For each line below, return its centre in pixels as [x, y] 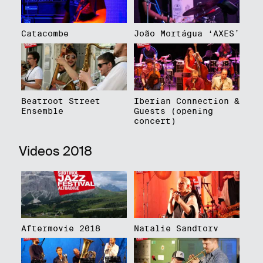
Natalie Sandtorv [176, 228]
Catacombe [45, 34]
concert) [155, 121]
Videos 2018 [55, 151]
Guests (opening [173, 111]
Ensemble [42, 111]
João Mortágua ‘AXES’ [186, 34]
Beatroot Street [60, 101]
